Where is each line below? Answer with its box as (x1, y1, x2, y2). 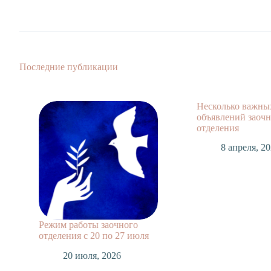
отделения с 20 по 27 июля (35, 230, 146, 241)
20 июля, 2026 (59, 250, 118, 261)
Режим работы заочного (35, 220, 135, 230)
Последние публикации (19, 61, 118, 72)
